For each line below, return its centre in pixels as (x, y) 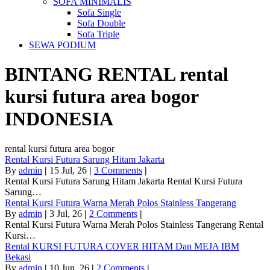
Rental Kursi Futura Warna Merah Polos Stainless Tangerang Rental (134, 224)
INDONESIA (59, 119)
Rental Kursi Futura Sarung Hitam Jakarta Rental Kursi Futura (124, 181)
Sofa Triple (98, 34)
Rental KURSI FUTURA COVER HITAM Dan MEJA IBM (122, 246)
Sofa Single (99, 12)
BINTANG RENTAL (92, 74)
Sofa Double (101, 23)
